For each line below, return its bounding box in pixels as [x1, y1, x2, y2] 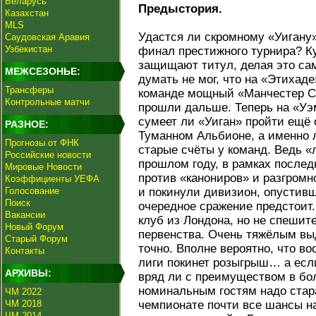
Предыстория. [138, 2, 222, 16]
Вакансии [5, 209, 45, 220]
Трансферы [5, 85, 54, 95]
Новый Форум [5, 221, 63, 232]
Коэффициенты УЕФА [5, 174, 99, 184]
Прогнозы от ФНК [5, 138, 79, 148]
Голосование [5, 186, 59, 196]
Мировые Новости [5, 162, 82, 172]
